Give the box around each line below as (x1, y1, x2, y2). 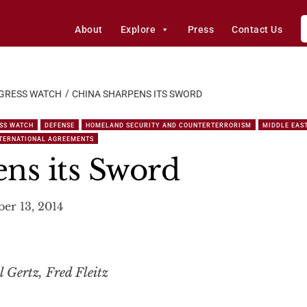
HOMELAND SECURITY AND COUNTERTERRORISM (86, 122, 251, 129)
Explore (120, 24, 156, 35)
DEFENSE (45, 122, 75, 129)
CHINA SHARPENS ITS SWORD (72, 88, 202, 99)
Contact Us (232, 24, 283, 35)
